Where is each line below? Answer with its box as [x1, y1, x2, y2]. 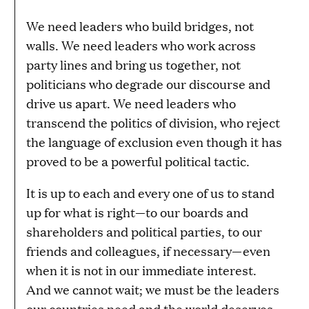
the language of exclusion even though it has [26, 133, 282, 151]
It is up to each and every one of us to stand [26, 184, 275, 202]
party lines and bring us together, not [26, 56, 241, 74]
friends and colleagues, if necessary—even [26, 242, 270, 260]
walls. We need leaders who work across [26, 37, 256, 54]
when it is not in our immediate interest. [26, 261, 257, 279]
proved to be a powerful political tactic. [26, 152, 250, 170]
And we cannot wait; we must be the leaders [26, 281, 279, 299]
